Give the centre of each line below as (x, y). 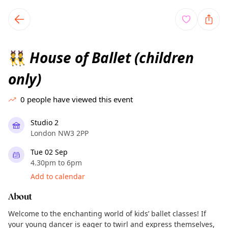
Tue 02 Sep (49, 152)
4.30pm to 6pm (56, 163)
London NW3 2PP (60, 133)
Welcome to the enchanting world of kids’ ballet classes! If (107, 213)
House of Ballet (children (110, 58)
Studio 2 (45, 122)
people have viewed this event (80, 99)
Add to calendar (58, 176)
